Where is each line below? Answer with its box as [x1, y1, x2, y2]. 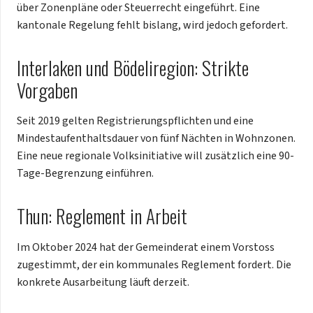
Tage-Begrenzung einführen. [17, 166, 154, 182]
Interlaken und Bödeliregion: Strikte [17, 53, 249, 82]
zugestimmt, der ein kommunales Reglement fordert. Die [17, 256, 291, 272]
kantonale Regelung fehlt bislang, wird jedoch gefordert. [17, 17, 288, 33]
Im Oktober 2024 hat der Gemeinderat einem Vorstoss [17, 239, 275, 255]
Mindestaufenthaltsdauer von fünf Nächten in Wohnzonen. [17, 131, 296, 147]
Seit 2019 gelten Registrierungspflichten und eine [17, 113, 254, 129]
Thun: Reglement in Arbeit [17, 202, 187, 231]
